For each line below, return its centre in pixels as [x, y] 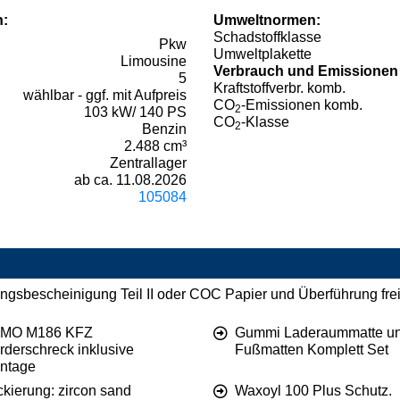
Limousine [154, 62]
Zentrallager [148, 163]
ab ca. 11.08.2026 [130, 180]
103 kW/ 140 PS [135, 112]
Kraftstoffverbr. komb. [279, 88]
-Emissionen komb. [302, 105]
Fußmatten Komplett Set [312, 350]
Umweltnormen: [267, 21]
